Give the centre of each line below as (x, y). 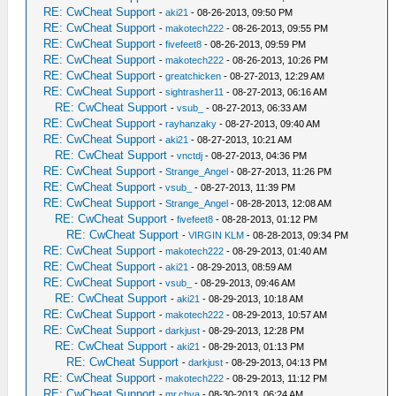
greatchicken (194, 76)
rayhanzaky (191, 124)
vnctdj (190, 156)
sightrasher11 (195, 92)
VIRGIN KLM (217, 235)
